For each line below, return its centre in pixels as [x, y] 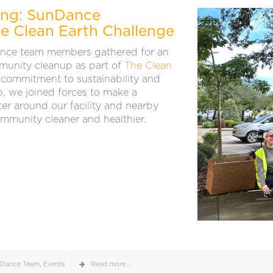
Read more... [111, 264]
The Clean [148, 66]
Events [54, 264]
